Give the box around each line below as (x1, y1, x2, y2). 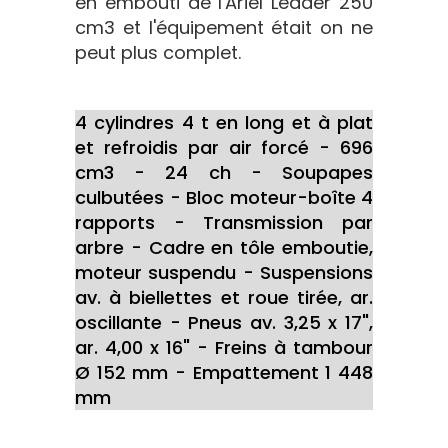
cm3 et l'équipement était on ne (75, 15, 373, 41)
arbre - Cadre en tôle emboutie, (75, 235, 373, 261)
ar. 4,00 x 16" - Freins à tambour (75, 335, 373, 361)
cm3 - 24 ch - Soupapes (75, 160, 373, 186)
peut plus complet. (75, 40, 241, 66)
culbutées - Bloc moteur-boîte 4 (75, 185, 373, 211)
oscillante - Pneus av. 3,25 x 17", (75, 310, 373, 336)
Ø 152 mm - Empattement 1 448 (75, 360, 373, 386)
